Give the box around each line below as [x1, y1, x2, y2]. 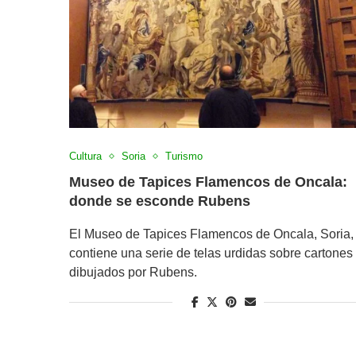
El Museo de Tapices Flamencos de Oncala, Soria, [69, 227, 354, 242]
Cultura [69, 150, 102, 163]
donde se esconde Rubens [69, 193, 250, 210]
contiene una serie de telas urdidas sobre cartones [69, 246, 353, 261]
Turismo [165, 150, 203, 163]
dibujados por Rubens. [69, 265, 197, 280]
